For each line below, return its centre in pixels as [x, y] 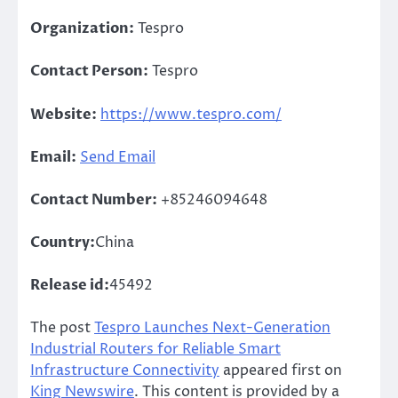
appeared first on [281, 371]
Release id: [70, 286]
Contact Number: [94, 199]
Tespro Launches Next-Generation [212, 328]
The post [62, 328]
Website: [64, 114]
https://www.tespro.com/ [191, 114]
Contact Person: [89, 72]
